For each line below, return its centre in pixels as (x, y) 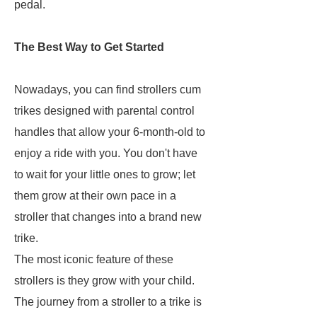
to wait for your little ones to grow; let (105, 174)
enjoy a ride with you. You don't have (106, 153)
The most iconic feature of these (94, 259)
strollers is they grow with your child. (104, 281)
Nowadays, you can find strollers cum (108, 90)
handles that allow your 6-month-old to (110, 132)
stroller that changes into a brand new (108, 217)
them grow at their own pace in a (95, 196)
